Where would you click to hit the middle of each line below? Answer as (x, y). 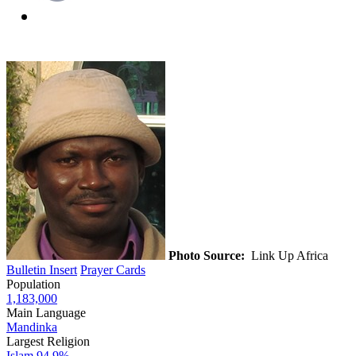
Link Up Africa (288, 255)
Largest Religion (48, 341)
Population (33, 284)
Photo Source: (207, 255)
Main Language (46, 312)
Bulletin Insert (42, 269)
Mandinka (32, 327)
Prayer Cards (113, 269)
